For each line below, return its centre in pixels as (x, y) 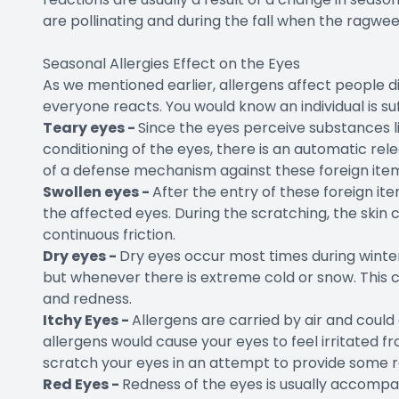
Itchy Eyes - (87, 320)
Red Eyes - (82, 384)
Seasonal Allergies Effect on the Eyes (171, 63)
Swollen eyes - (98, 191)
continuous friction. (109, 234)
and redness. (87, 298)
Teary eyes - (90, 127)
